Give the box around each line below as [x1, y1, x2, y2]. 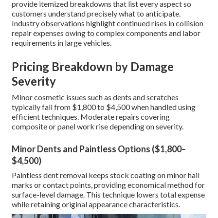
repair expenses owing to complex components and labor [12, 28, 200, 38]
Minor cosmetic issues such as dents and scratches [12, 92, 179, 102]
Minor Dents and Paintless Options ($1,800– [12, 144, 186, 155]
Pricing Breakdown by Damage [12, 59, 174, 74]
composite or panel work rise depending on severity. [12, 122, 183, 131]
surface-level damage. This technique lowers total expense [12, 190, 205, 200]
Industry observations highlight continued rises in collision [12, 18, 203, 28]
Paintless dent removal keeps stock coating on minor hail [12, 170, 200, 180]
